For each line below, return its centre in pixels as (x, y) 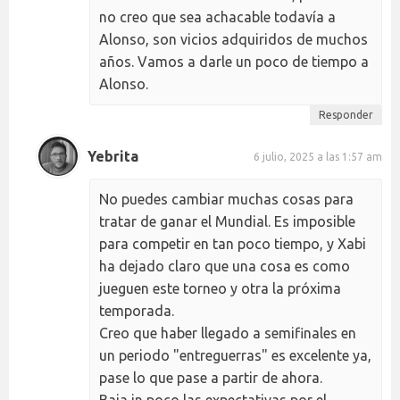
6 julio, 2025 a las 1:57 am (318, 156)
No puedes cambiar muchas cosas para (226, 200)
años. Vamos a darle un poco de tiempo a (234, 62)
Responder (346, 115)
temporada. (137, 311)
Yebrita (113, 156)
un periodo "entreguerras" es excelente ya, (235, 356)
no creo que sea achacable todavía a (217, 17)
